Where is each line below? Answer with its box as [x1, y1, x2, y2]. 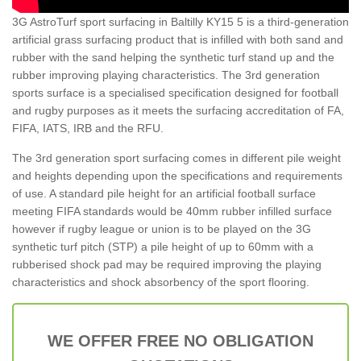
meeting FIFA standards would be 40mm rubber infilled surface [12, 204, 332, 218]
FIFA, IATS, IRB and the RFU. [12, 121, 164, 135]
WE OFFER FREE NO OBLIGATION [48, 331, 313, 350]
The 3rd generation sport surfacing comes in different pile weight [12, 151, 341, 164]
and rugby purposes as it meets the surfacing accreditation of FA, [12, 103, 344, 117]
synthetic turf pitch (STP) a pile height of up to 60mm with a [12, 239, 313, 253]
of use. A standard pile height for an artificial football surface [12, 186, 316, 200]
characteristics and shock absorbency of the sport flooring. [12, 275, 309, 288]
